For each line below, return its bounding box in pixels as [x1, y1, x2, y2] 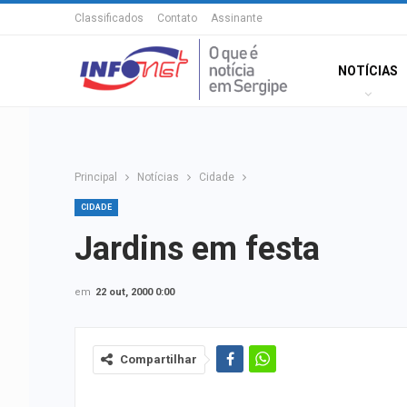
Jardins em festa [74, 230, 320, 268]
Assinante [211, 12, 263, 25]
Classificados [74, 12, 144, 25]
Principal [74, 171, 117, 184]
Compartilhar [120, 352, 197, 366]
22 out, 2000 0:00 [95, 286, 174, 298]
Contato [157, 12, 197, 25]
